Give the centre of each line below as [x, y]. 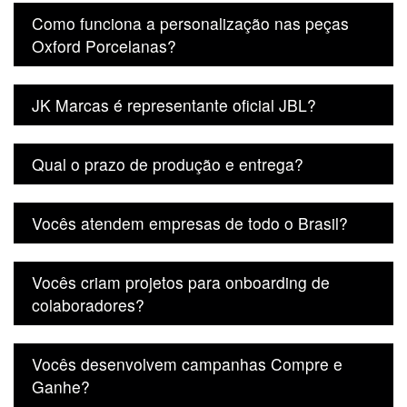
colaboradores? [88, 304]
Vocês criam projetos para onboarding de [181, 282]
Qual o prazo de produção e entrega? [168, 164]
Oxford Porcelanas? [104, 45]
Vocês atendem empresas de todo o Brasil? [190, 223]
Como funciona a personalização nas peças [190, 23]
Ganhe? [61, 386]
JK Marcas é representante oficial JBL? [174, 104]
